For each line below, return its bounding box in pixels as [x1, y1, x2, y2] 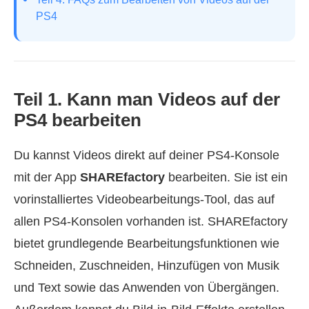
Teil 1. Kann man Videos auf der [14, 89, 280, 110]
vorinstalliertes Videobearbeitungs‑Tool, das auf [14, 192, 275, 207]
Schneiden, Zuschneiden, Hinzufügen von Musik [14, 259, 279, 273]
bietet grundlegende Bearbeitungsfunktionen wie [14, 237, 279, 251]
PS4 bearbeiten [14, 110, 141, 131]
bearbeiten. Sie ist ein [165, 170, 288, 185]
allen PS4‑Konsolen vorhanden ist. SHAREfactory [14, 215, 288, 229]
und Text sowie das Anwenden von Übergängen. [14, 281, 279, 295]
